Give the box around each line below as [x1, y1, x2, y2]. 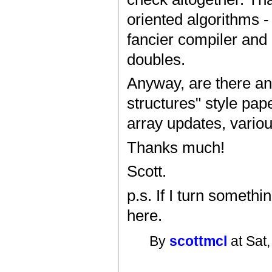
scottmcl [169, 233, 228, 250]
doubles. [127, 50, 186, 69]
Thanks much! [127, 138, 225, 157]
